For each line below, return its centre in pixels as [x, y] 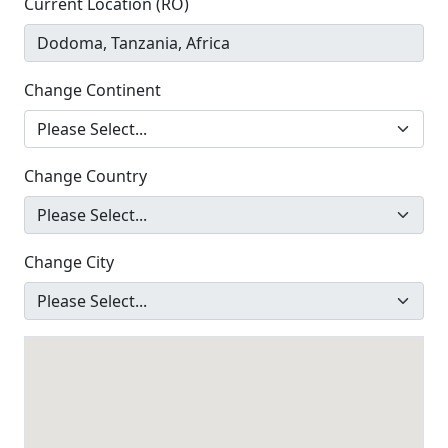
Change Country [85, 176]
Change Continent [92, 90]
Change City [69, 262]
